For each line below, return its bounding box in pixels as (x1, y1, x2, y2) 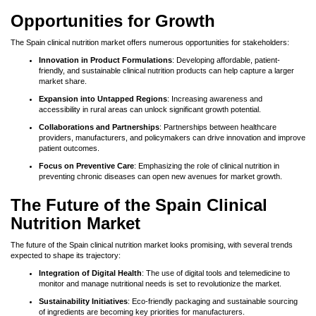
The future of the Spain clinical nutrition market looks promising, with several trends (11, 241, 293, 249)
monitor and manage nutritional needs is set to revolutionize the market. (39, 279, 281, 288)
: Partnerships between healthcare (159, 123, 276, 131)
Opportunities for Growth (11, 11, 215, 30)
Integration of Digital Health (39, 269, 142, 277)
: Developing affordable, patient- (172, 56, 280, 64)
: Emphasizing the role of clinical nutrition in (134, 162, 279, 170)
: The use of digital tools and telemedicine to (142, 269, 290, 277)
